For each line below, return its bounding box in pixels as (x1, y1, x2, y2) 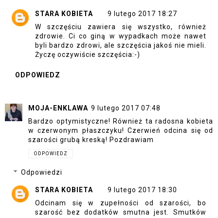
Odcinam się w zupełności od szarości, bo (35, 199, 206, 207)
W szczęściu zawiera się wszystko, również (35, 22, 206, 31)
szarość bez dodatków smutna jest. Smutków (35, 208, 206, 216)
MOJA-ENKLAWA (28, 104, 88, 112)
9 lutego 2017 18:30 (108, 185, 177, 194)
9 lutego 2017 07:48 (91, 104, 161, 112)
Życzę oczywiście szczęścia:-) (35, 50, 140, 58)
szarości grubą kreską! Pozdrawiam (28, 136, 154, 144)
